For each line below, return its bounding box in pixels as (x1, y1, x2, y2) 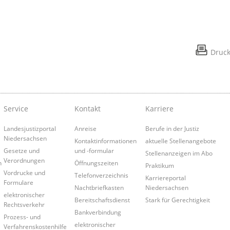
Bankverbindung (74, 208, 121, 217)
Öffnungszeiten (74, 159, 118, 167)
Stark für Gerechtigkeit (145, 196, 210, 204)
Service (3, 104, 28, 114)
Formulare (3, 178, 33, 187)
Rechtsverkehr (3, 200, 45, 209)
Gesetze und (3, 146, 40, 155)
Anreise (74, 124, 97, 133)
